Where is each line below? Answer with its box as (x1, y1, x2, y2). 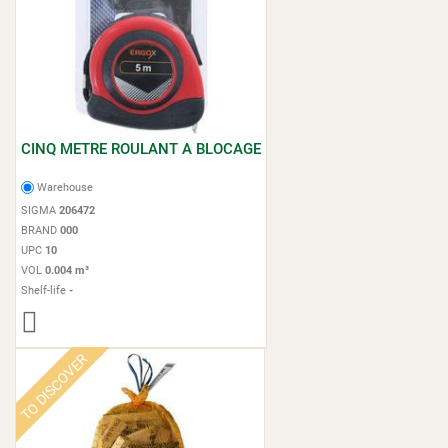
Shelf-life (21, 284, 69, 297)
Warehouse (37, 181, 94, 194)
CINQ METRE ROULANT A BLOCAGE (21, 139, 261, 158)
